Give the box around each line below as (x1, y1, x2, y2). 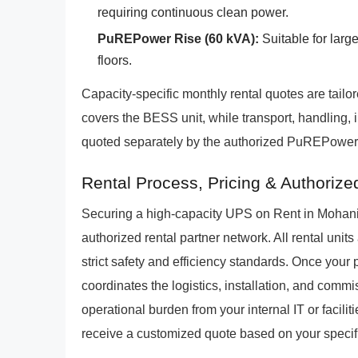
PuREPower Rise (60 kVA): (97, 32, 259, 46)
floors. (97, 54, 132, 67)
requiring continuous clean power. (97, 6, 288, 19)
